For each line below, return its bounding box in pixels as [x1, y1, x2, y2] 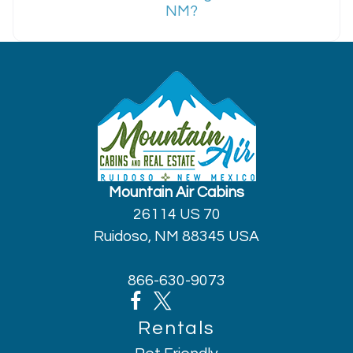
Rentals [137, 318, 216, 339]
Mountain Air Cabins [109, 184, 244, 201]
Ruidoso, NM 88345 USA [94, 229, 259, 245]
